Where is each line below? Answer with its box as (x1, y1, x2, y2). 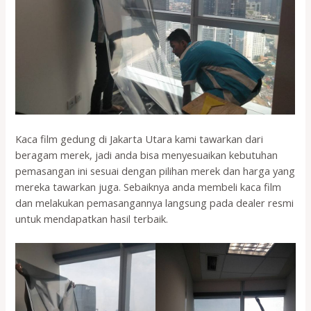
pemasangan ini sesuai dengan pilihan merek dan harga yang (15, 163, 296, 178)
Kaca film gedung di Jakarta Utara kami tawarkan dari (15, 131, 264, 146)
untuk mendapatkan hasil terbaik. (15, 211, 169, 226)
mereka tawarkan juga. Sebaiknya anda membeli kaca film (15, 179, 282, 194)
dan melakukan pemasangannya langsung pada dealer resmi (15, 195, 294, 210)
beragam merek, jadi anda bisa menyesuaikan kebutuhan (15, 147, 278, 162)
